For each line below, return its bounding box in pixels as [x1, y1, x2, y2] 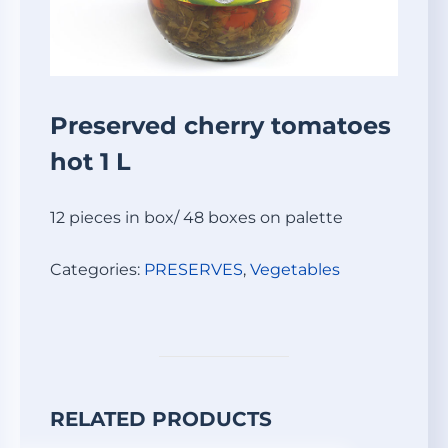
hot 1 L [50, 147, 131, 176]
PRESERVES [144, 260, 243, 279]
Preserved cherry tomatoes [50, 111, 391, 140]
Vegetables [250, 260, 340, 279]
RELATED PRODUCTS [50, 407, 272, 431]
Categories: [50, 260, 144, 279]
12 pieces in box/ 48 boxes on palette [50, 208, 343, 227]
